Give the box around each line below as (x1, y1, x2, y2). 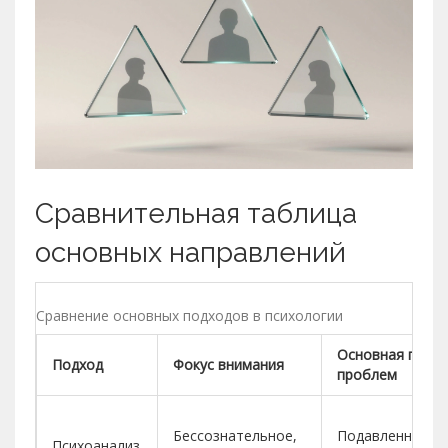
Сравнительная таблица (35, 196, 357, 230)
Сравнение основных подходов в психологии (36, 305, 343, 325)
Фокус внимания (173, 354, 284, 374)
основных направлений (35, 235, 346, 269)
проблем (337, 364, 397, 384)
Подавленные (337, 425, 430, 445)
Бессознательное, (173, 425, 297, 445)
